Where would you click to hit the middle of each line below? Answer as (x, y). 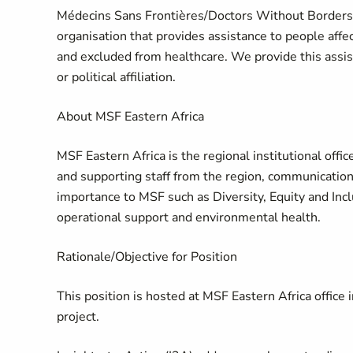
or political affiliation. (118, 77)
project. (78, 317)
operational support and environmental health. (192, 217)
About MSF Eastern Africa (130, 117)
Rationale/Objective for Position (147, 257)
